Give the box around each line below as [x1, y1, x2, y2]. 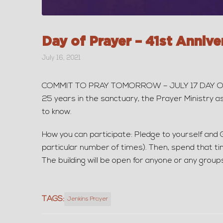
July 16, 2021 [41, 54, 81, 61]
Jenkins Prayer [67, 196, 108, 202]
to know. [41, 108, 72, 116]
